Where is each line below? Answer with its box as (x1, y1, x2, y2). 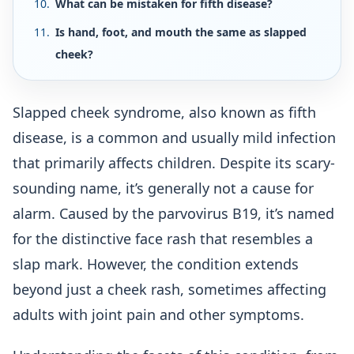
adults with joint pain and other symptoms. (13, 305, 304, 324)
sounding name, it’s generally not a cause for (13, 179, 314, 198)
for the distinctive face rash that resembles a (13, 229, 313, 248)
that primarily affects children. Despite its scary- (13, 153, 335, 172)
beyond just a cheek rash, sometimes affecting (13, 280, 326, 299)
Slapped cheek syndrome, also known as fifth (13, 103, 316, 122)
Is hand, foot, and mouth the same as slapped (55, 24, 307, 40)
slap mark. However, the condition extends (13, 254, 299, 273)
